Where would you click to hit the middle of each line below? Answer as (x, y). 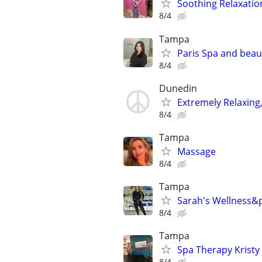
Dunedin (178, 88)
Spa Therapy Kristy (218, 250)
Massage (196, 151)
